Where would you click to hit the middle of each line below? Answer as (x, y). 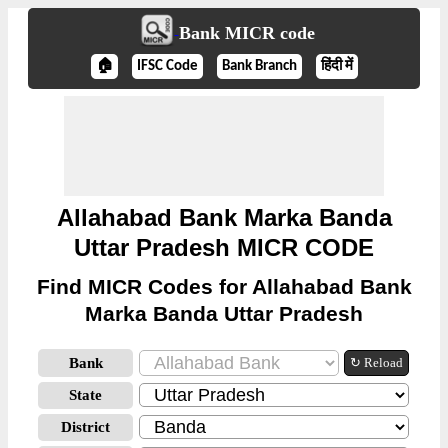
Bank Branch (259, 66)
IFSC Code (167, 66)
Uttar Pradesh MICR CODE (224, 247)
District (85, 427)
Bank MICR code (246, 33)
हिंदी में (336, 66)
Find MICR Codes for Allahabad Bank (224, 286)
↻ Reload (376, 362)
